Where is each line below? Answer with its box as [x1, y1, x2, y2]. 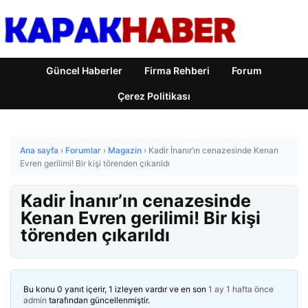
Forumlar [65, 145, 101, 155]
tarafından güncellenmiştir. [47, 295, 150, 305]
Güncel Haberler [46, 65, 122, 76]
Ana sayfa [20, 145, 58, 155]
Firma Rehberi [144, 65, 210, 76]
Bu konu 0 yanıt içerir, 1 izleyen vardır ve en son [23, 284, 208, 294]
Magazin [108, 145, 142, 155]
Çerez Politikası [118, 90, 190, 102]
